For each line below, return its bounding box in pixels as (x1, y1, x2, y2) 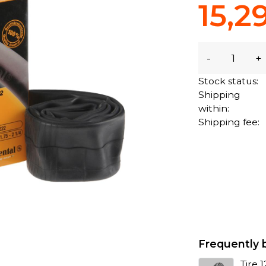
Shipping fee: (198, 116, 260, 128)
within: (198, 102, 230, 114)
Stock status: (198, 75, 259, 87)
